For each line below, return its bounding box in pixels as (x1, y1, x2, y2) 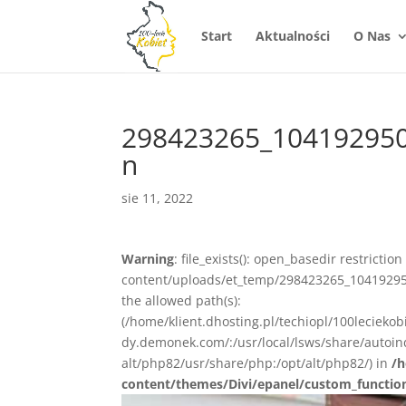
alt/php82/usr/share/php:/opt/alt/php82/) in (121, 354, 392, 372)
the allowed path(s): (121, 292, 242, 309)
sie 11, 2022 (121, 189, 194, 207)
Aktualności (255, 27, 330, 44)
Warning (121, 250, 175, 267)
